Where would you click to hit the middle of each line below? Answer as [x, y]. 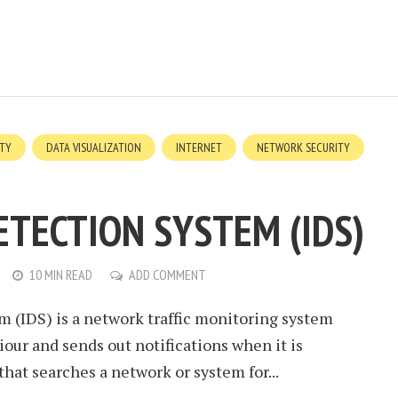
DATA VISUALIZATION [94, 147]
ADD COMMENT [167, 275]
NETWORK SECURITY [303, 147]
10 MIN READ [61, 275]
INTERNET [199, 147]
